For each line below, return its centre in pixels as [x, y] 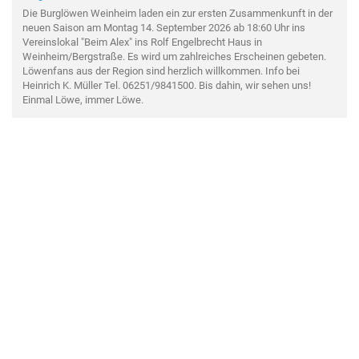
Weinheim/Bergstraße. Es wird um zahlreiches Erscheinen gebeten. [174, 56]
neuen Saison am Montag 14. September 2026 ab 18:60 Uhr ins [164, 27]
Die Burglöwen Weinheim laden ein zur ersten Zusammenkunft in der [177, 13]
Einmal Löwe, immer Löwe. [83, 99]
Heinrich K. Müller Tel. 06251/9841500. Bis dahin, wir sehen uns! [167, 85]
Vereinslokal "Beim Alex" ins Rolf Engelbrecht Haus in [142, 42]
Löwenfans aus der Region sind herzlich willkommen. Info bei [161, 71]
